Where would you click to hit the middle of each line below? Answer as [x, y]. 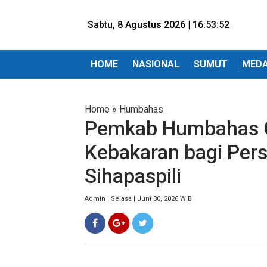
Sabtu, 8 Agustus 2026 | [140, 25]
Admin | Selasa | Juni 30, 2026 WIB [138, 199]
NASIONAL [156, 64]
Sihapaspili [133, 176]
